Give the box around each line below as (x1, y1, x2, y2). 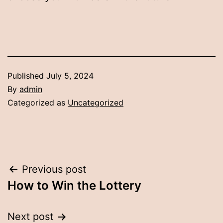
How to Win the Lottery (7, 178, 141, 193)
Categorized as (7, 98, 68, 108)
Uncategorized (68, 98, 123, 108)
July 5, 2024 (46, 71, 94, 81)
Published (7, 71, 46, 81)
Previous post (22, 163, 86, 176)
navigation (7, 184, 94, 206)
